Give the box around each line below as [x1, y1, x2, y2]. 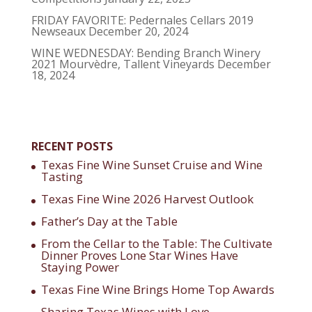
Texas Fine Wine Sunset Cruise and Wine [40, 157, 263, 173]
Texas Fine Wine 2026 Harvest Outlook [40, 191, 253, 207]
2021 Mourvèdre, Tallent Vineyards [31, 56, 214, 72]
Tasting [40, 169, 83, 185]
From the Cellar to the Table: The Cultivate [40, 235, 272, 251]
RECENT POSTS [31, 139, 113, 154]
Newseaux [31, 24, 86, 39]
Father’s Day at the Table [40, 213, 178, 229]
